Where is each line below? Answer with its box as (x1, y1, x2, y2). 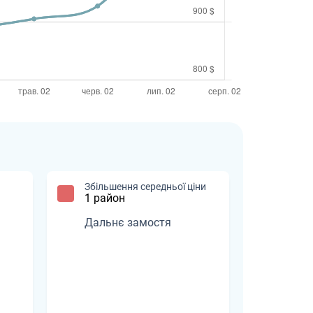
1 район (85, 191, 125, 205)
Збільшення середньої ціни (85, 181, 206, 193)
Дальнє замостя (85, 216, 171, 230)
